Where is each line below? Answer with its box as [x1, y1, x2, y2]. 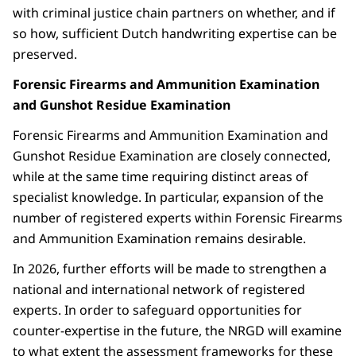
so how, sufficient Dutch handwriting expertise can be [13, 25, 337, 43]
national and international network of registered [13, 281, 305, 299]
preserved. [13, 45, 77, 64]
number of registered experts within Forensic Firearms [13, 209, 342, 227]
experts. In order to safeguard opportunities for [13, 301, 302, 319]
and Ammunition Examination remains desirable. [13, 230, 306, 248]
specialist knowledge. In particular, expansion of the [13, 188, 323, 207]
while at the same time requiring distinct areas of [13, 168, 308, 186]
